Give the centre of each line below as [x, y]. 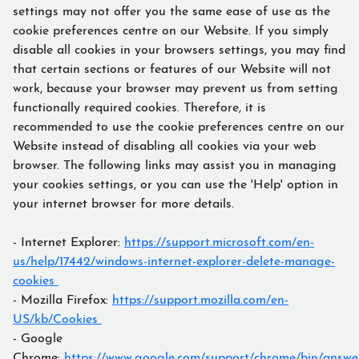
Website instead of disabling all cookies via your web [164, 144]
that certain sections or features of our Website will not [172, 67]
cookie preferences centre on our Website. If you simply [171, 28]
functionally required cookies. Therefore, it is [139, 105]
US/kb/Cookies [57, 317]
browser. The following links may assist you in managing [175, 163]
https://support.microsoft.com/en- [219, 240]
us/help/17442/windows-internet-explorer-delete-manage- [174, 259]
